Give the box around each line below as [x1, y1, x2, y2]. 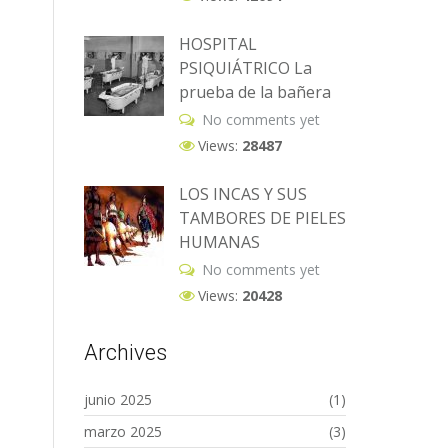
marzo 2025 [83, 422, 162, 441]
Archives [83, 340, 167, 365]
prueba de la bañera [178, 81, 331, 103]
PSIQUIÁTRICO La [178, 57, 312, 79]
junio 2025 [83, 390, 152, 409]
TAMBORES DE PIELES [178, 207, 346, 229]
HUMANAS [178, 231, 260, 253]
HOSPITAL [178, 33, 257, 55]
